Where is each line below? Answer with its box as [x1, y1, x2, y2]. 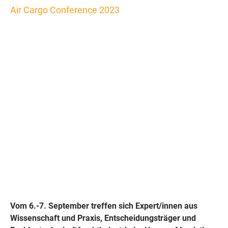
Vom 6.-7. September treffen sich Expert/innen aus [10, 201, 197, 211]
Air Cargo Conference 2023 [10, 5, 120, 15]
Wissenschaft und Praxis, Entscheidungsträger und [10, 213, 196, 223]
